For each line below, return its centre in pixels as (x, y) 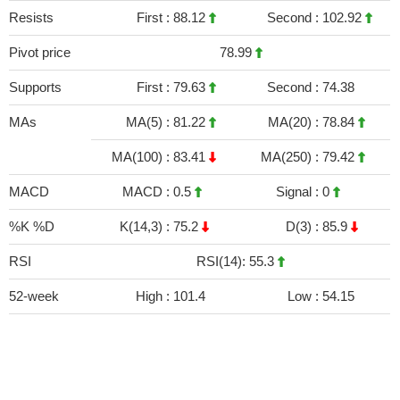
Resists (31, 17)
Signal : (299, 192)
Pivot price (40, 52)
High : (154, 296)
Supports (35, 87)
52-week (34, 296)
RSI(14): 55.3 (237, 261)
